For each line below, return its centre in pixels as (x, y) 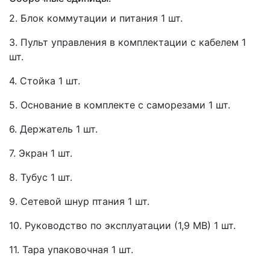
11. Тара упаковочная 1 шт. (71, 249)
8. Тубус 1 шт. (41, 177)
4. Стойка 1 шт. (45, 80)
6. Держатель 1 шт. (53, 129)
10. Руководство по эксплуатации (90, 225)
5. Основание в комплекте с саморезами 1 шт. (120, 105)
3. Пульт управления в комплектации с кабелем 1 (127, 42)
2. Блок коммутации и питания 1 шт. (96, 18)
